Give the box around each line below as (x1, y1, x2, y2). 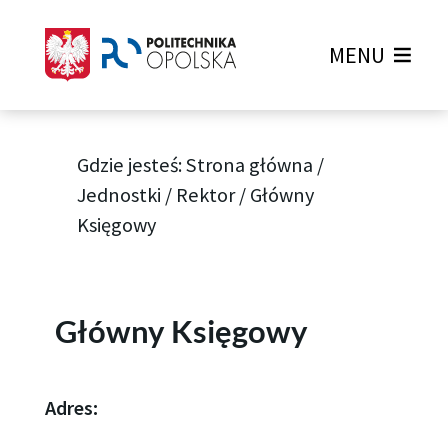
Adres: (44, 395, 98, 422)
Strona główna (186, 152, 314, 179)
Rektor (176, 182, 236, 209)
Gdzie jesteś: (77, 152, 187, 179)
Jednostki (77, 182, 162, 209)
